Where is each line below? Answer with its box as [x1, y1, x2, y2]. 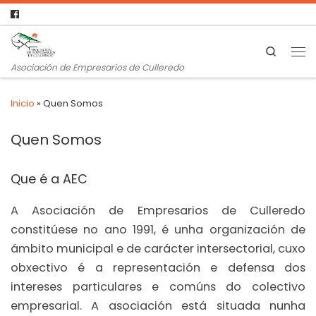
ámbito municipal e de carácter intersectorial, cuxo [11, 241, 305, 257]
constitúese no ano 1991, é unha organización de [11, 221, 305, 238]
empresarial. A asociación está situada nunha [11, 298, 305, 315]
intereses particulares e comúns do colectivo [11, 279, 305, 296]
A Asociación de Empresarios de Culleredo [11, 202, 305, 219]
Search [276, 44, 310, 58]
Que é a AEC [11, 169, 87, 188]
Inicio [11, 96, 35, 110]
